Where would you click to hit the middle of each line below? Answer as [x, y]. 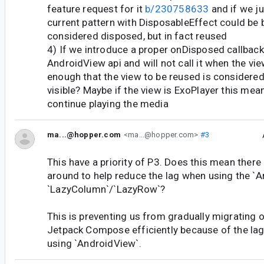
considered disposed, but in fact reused [137, 36]
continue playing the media [108, 103]
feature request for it [96, 9]
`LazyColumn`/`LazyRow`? [106, 189]
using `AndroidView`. [94, 244]
